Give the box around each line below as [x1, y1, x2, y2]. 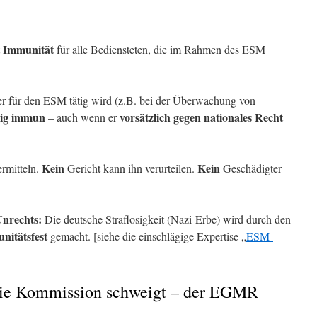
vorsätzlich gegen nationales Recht [120, 109, 283, 125]
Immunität [3, 41, 54, 57]
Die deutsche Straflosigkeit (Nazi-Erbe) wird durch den [42, 212, 291, 226]
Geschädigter [220, 161, 282, 175]
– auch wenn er [45, 110, 120, 125]
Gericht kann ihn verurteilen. [64, 161, 197, 175]
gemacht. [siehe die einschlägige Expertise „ [47, 229, 246, 243]
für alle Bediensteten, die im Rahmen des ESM [54, 42, 265, 57]
